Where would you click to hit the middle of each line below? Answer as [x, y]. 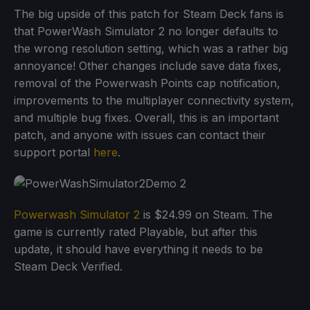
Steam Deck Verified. [68, 267]
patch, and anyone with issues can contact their [140, 135]
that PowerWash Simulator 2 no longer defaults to [146, 31]
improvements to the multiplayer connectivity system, [154, 101]
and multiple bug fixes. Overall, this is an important [146, 118]
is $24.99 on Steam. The [206, 215]
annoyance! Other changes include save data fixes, [148, 66]
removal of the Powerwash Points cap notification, [147, 83]
